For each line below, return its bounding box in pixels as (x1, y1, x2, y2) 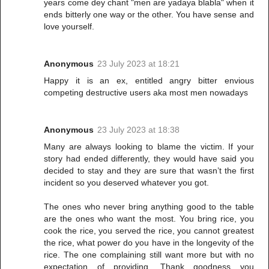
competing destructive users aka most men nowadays (44, 87, 249, 97)
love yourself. (44, 21, 95, 31)
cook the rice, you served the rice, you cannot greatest (44, 225, 254, 235)
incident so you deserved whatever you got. (44, 177, 210, 187)
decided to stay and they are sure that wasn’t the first (44, 165, 254, 175)
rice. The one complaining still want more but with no (44, 249, 254, 259)
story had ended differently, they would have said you (44, 153, 254, 163)
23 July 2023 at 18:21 (97, 58, 180, 68)
